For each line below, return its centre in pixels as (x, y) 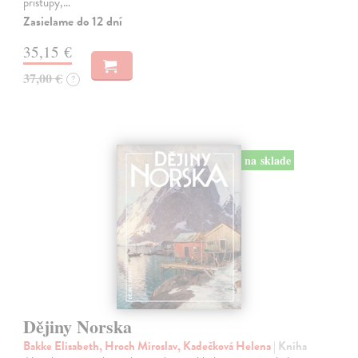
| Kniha (290, 346)
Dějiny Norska (78, 327)
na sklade (267, 161)
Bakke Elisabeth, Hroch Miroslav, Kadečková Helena (149, 346)
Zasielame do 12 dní (73, 21)
